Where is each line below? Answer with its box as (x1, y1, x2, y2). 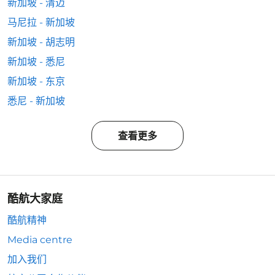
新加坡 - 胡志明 (7, 36, 75, 48)
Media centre (7, 234, 72, 246)
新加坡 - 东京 (7, 76, 65, 87)
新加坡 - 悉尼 (7, 56, 65, 68)
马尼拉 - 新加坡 (7, 17, 75, 28)
